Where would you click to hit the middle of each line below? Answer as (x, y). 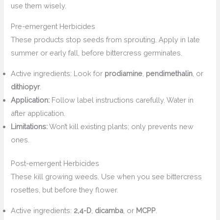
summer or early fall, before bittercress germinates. (97, 53)
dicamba (109, 211)
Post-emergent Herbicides (55, 164)
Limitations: (29, 126)
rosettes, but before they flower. (65, 190)
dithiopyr (26, 86)
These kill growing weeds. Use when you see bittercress (107, 177)
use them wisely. (39, 6)
